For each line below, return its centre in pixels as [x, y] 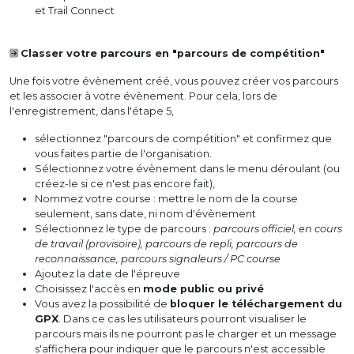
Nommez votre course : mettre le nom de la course [166, 199]
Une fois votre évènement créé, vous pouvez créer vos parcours [174, 81]
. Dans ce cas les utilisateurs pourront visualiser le [183, 319]
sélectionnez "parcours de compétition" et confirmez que [183, 139]
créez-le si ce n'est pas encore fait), [125, 184]
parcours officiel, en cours [278, 229]
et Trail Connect [75, 11]
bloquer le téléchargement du [256, 304]
